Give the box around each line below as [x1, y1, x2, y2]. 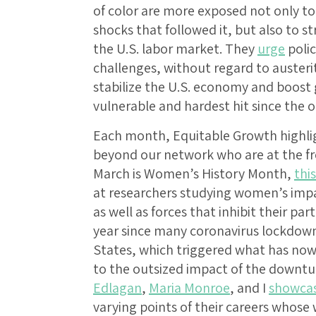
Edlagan [93, 279, 142, 298]
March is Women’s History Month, [93, 164, 294, 183]
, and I [230, 279, 269, 298]
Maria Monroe [149, 279, 230, 298]
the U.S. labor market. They [93, 39, 257, 59]
